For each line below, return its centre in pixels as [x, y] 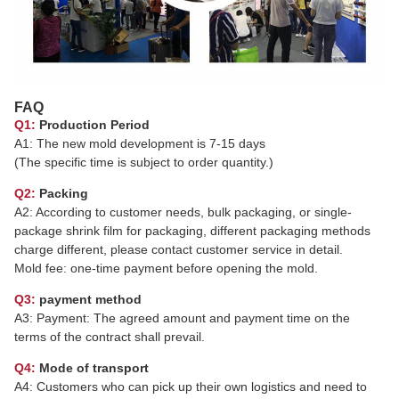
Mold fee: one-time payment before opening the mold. [166, 268]
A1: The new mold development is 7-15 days [140, 143]
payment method [89, 299]
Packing [62, 193]
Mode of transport [92, 367]
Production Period [93, 124]
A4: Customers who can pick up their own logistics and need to [191, 386]
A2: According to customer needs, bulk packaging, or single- [183, 212]
